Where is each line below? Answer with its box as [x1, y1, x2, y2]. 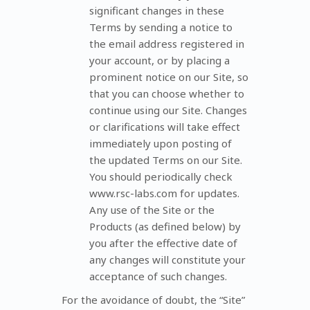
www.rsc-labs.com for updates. [89, 185, 239, 200]
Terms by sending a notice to [89, 19, 232, 34]
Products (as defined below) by [89, 219, 241, 233]
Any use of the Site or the [89, 202, 215, 217]
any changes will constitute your [89, 252, 246, 266]
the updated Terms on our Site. [89, 152, 242, 167]
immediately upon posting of [89, 136, 232, 150]
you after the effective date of [89, 235, 237, 250]
